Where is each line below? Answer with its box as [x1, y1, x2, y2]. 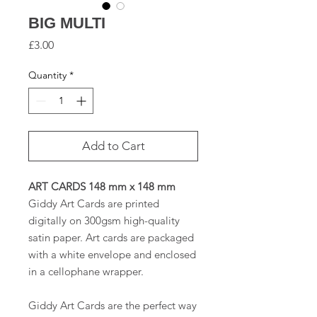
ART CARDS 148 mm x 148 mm [28, 180, 175, 194]
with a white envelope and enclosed [28, 248, 196, 262]
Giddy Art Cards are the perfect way [28, 299, 197, 313]
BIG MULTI [28, 14, 105, 33]
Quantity [28, 69, 67, 82]
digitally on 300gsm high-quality [28, 214, 180, 228]
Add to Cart [81, 139, 145, 154]
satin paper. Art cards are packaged [28, 231, 194, 245]
